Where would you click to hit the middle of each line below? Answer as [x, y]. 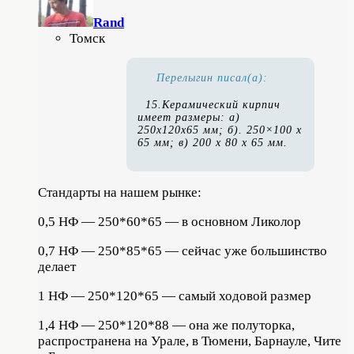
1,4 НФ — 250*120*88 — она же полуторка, [166, 326]
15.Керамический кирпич [213, 105]
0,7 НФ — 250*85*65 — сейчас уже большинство [183, 251]
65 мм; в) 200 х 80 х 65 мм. [213, 143]
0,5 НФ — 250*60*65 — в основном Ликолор [169, 222]
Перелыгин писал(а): [212, 78]
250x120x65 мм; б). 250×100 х [220, 130]
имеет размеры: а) [189, 118]
